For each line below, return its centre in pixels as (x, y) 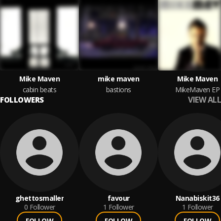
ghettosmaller (39, 198)
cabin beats (39, 90)
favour (118, 198)
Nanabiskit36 (197, 198)
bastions (118, 90)
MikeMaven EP (197, 90)
